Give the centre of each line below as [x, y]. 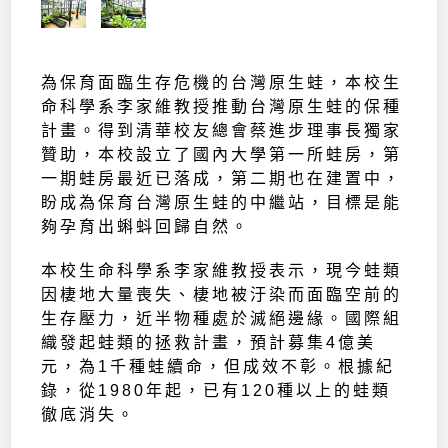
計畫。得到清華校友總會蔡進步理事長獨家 [222, 131]
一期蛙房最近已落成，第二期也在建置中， [222, 179]
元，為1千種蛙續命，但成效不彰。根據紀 [218, 367]
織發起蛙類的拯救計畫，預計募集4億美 [209, 343]
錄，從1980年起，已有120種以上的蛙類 [216, 391]
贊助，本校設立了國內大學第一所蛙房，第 [222, 155]
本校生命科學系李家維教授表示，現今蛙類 [222, 271]
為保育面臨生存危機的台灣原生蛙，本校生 [222, 83]
